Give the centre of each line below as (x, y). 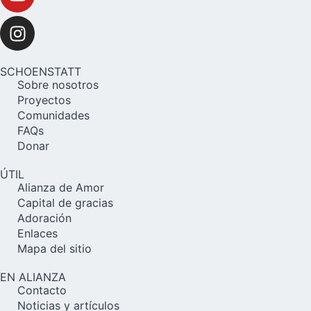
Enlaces (37, 234)
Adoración (44, 218)
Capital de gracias (65, 203)
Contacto (42, 291)
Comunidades (53, 116)
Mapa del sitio (54, 249)
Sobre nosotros (58, 85)
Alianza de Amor (61, 188)
